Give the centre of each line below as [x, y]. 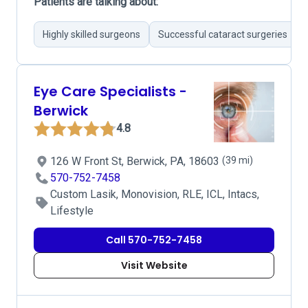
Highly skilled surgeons [91, 34]
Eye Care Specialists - [110, 91]
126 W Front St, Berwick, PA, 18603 [136, 161]
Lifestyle [72, 211]
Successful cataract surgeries [223, 34]
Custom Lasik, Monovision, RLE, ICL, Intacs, [155, 194]
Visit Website [154, 265]
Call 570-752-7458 [154, 240]
